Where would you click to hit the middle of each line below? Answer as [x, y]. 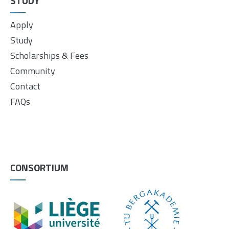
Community [33, 71]
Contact [25, 86]
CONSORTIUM [39, 167]
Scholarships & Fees [49, 55]
